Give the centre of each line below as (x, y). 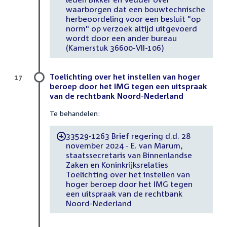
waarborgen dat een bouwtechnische (135, 9)
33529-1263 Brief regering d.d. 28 (128, 136)
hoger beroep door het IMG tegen (129, 184)
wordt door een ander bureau (121, 38)
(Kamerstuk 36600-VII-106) (115, 47)
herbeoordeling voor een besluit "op (133, 18)
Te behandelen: (75, 113)
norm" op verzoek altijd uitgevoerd (131, 28)
